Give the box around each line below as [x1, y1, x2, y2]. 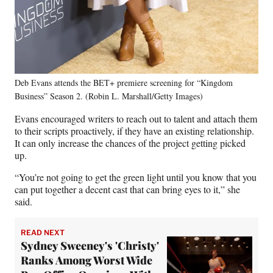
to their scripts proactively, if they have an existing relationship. [15, 124, 254, 138]
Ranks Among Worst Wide [21, 253, 152, 268]
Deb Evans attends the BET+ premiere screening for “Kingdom [15, 77, 233, 89]
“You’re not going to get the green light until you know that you [15, 171, 257, 184]
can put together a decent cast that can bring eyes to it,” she [15, 183, 240, 196]
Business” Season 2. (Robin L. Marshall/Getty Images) [15, 90, 203, 102]
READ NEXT [21, 228, 65, 238]
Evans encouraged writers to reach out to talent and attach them [15, 112, 257, 126]
